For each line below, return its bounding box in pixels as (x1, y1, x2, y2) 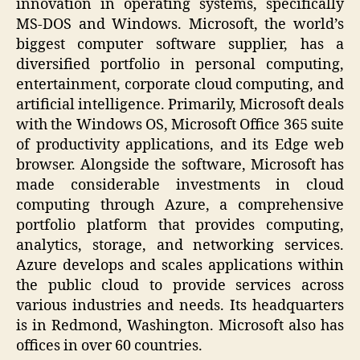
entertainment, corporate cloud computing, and (16, 76, 344, 95)
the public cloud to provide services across (16, 276, 344, 296)
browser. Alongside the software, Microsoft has (16, 156, 344, 175)
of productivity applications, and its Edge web (16, 136, 344, 155)
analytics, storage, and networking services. (16, 236, 344, 256)
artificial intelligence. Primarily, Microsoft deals (16, 96, 344, 115)
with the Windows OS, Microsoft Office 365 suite (16, 116, 344, 135)
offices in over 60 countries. (16, 337, 202, 356)
